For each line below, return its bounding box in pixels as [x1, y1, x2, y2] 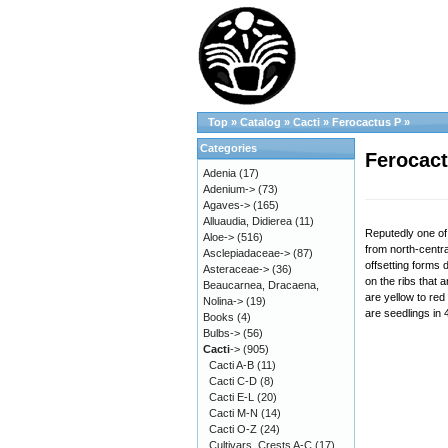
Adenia [203, 167, 236, 179]
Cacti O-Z [209, 423, 257, 435]
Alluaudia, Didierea [203, 215, 292, 227]
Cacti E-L [209, 391, 254, 403]
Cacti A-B [209, 359, 254, 371]
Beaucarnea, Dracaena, [203, 279, 319, 291]
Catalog [240, 116, 281, 128]
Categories [200, 142, 257, 154]
